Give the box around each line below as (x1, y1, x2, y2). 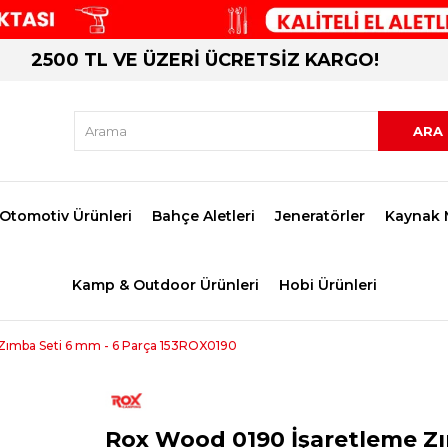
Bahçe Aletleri (151, 207, 255, 225)
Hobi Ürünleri (278, 276, 377, 294)
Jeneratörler (274, 207, 365, 225)
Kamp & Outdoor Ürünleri (71, 276, 259, 294)
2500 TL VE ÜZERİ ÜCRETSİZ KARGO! (31, 49, 379, 71)
